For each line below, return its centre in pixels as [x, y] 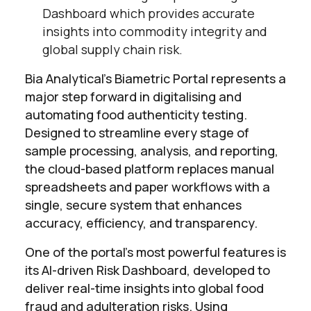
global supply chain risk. [112, 49]
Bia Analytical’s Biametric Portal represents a [155, 78]
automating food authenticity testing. [136, 114]
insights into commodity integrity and [155, 31]
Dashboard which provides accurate [149, 13]
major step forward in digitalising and [133, 96]
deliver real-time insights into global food [144, 288]
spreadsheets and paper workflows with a [148, 186]
